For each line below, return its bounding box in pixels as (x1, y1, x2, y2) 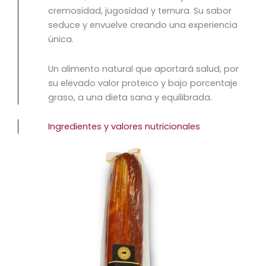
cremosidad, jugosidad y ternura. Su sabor (48, 5, 232, 17)
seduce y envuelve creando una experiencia (48, 19, 237, 31)
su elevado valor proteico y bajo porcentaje (48, 77, 237, 89)
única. (48, 33, 74, 46)
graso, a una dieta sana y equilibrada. (48, 91, 212, 103)
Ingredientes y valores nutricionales (48, 121, 200, 133)
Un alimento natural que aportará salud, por (48, 62, 239, 75)
